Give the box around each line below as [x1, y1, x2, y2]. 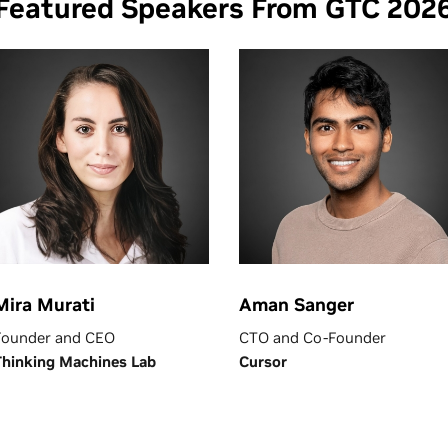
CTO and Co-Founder [239, 328, 386, 347]
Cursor [239, 352, 291, 371]
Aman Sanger [239, 293, 354, 316]
